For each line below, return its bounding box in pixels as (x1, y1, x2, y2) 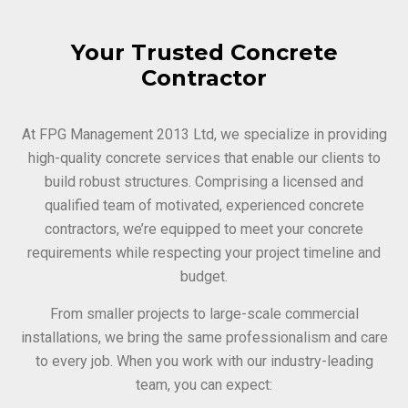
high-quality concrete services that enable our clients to (27, 148, 381, 167)
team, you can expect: (136, 375, 272, 393)
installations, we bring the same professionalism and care (20, 328, 388, 346)
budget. (180, 267, 228, 285)
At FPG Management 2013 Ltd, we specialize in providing (21, 125, 387, 143)
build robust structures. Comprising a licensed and (45, 172, 363, 190)
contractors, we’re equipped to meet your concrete (45, 219, 363, 238)
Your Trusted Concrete (70, 38, 338, 66)
